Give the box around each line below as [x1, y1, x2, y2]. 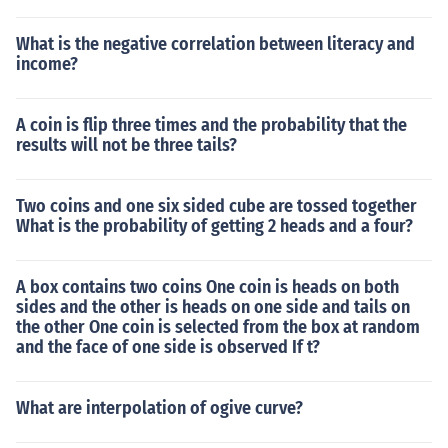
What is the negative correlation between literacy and [16, 33, 415, 55]
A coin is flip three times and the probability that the [16, 114, 407, 136]
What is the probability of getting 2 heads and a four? [16, 215, 413, 237]
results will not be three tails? [16, 134, 237, 156]
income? [16, 53, 78, 75]
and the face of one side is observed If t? [16, 336, 320, 358]
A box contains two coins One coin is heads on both [16, 276, 399, 298]
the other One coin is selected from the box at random [16, 316, 420, 338]
